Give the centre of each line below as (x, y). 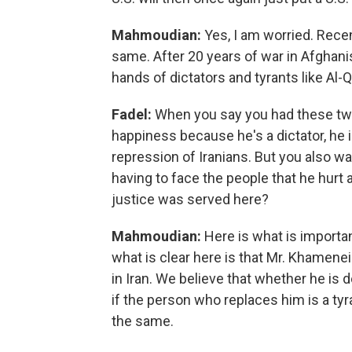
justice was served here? (190, 199)
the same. (143, 321)
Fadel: (133, 114)
